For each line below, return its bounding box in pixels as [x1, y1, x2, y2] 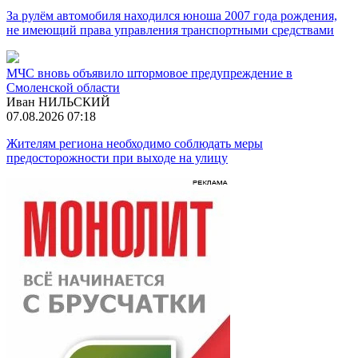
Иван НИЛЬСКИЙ [6, 94, 110, 109]
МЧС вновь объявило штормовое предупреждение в [6, 66, 292, 80]
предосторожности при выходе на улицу [6, 150, 228, 165]
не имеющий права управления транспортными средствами [6, 22, 334, 37]
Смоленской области [6, 80, 120, 94]
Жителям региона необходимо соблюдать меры [6, 136, 263, 150]
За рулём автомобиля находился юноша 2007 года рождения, [6, 8, 337, 22]
